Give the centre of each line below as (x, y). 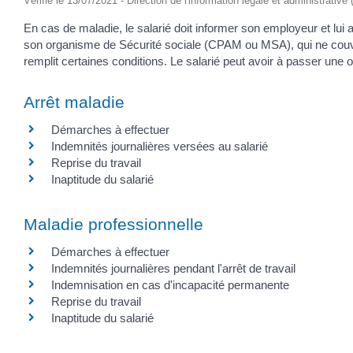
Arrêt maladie (74, 102)
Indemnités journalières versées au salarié (160, 146)
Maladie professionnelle (113, 225)
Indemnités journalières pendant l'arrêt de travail (173, 269)
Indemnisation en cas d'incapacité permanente (170, 285)
